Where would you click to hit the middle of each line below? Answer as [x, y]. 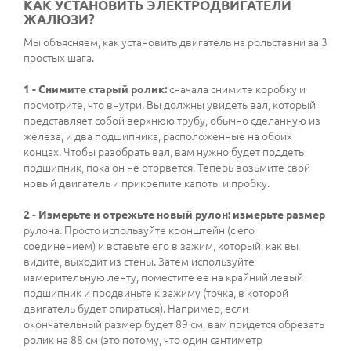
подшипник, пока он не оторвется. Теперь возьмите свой [167, 168]
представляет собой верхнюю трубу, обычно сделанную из [172, 121]
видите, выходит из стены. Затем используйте [139, 262]
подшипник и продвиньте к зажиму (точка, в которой [156, 293]
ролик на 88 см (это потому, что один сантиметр [143, 340]
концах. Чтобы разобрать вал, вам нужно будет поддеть [164, 152]
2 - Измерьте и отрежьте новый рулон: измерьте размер [174, 215]
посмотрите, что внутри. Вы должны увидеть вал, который [170, 105]
